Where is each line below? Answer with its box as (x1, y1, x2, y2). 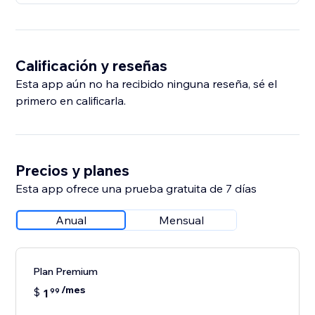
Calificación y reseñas (15, 56, 168, 75)
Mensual (159, 213, 205, 228)
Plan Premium (33, 265, 98, 278)
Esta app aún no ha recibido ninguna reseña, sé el (15, 77, 278, 91)
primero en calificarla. (15, 94, 127, 108)
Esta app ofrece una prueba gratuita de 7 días (15, 181, 257, 196)
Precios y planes (15, 161, 130, 180)
